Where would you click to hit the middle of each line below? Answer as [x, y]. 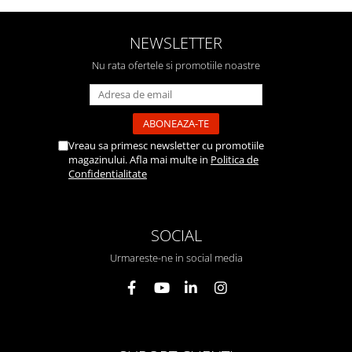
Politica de [235, 160]
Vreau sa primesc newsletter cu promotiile [166, 146]
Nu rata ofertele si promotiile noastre [176, 66]
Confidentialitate [108, 174]
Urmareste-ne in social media [176, 258]
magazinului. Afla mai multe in [139, 160]
